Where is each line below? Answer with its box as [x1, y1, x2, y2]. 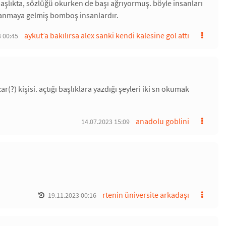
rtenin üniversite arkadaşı [102, 190, 189, 200]
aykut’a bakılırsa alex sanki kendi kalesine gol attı [24, 30, 189, 40]
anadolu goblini [136, 116, 189, 126]
